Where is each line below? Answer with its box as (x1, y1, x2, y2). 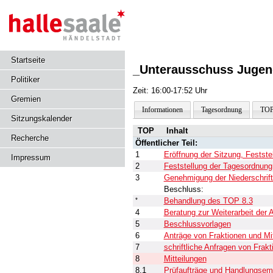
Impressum (11, 153, 51, 162)
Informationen (141, 105, 183, 114)
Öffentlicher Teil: (135, 138, 197, 147)
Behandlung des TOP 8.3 (163, 196, 253, 205)
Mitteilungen (163, 254, 207, 263)
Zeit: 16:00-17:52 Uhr (132, 86, 207, 95)
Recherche (11, 133, 49, 143)
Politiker (11, 75, 40, 84)
